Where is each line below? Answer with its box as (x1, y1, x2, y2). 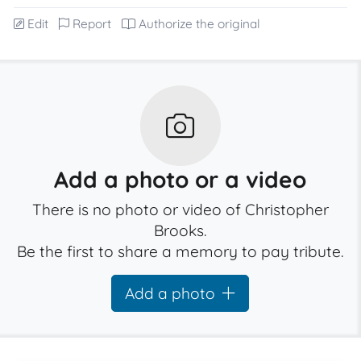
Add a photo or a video (54, 165, 307, 193)
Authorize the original (139, 16, 260, 31)
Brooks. (154, 221, 207, 240)
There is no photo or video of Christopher (31, 200, 329, 219)
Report (73, 16, 111, 31)
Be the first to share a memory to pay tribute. (17, 242, 344, 261)
